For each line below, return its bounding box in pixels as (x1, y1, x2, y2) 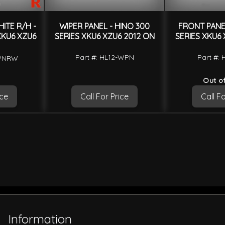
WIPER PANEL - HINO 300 (59, 21, 150, 32)
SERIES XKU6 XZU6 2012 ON (54, 31, 155, 42)
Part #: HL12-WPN (75, 52, 134, 62)
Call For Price (80, 91, 129, 102)
